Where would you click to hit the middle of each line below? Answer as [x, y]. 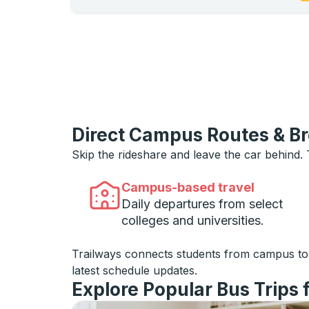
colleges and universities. [193, 220]
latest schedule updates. [134, 270]
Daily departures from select [202, 204]
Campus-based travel [188, 187]
